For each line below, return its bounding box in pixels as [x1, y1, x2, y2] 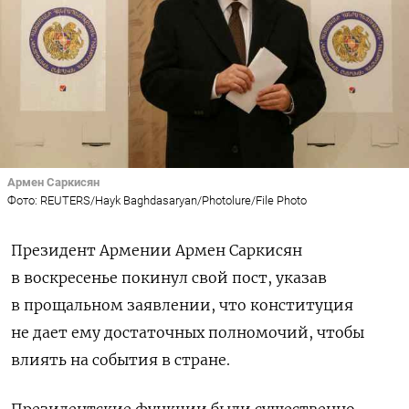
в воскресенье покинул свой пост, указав [11, 268, 327, 288]
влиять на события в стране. [11, 351, 230, 370]
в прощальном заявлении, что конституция [11, 296, 353, 315]
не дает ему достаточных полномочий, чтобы [11, 323, 364, 342]
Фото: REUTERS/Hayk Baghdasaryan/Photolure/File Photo [7, 194, 307, 208]
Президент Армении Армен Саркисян [11, 241, 302, 260]
